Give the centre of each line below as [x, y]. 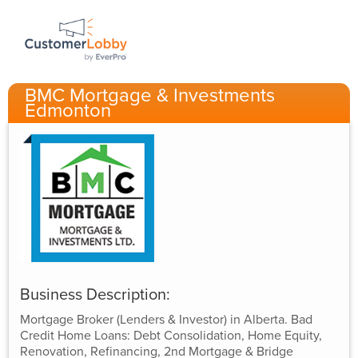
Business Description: [95, 295]
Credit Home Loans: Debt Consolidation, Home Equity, [171, 336]
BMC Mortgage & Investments [150, 95]
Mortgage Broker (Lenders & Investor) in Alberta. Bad [167, 320]
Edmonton [68, 111]
